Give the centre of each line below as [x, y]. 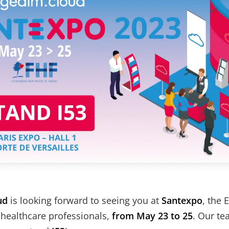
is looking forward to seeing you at [85, 201]
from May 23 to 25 [153, 216]
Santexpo [182, 201]
